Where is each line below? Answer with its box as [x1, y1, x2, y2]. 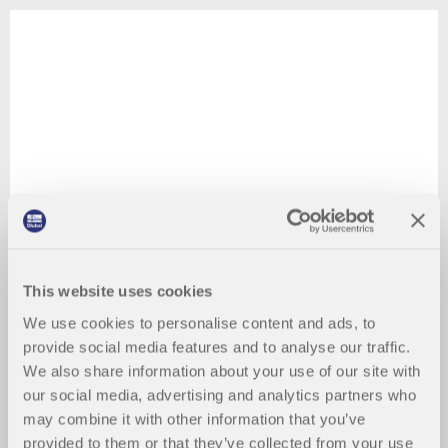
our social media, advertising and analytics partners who [23, 386, 416, 403]
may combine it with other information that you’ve [23, 410, 366, 427]
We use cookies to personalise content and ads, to [23, 314, 376, 331]
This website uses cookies [23, 282, 213, 300]
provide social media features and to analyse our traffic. [23, 338, 411, 355]
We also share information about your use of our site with [23, 362, 421, 379]
